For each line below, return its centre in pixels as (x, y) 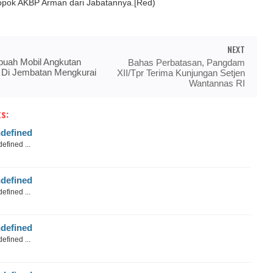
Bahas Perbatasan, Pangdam (186, 62)
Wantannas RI (217, 83)
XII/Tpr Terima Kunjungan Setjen (181, 73)
